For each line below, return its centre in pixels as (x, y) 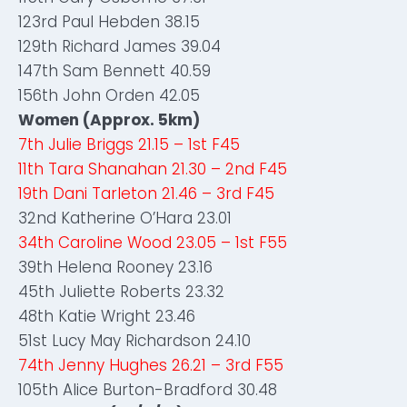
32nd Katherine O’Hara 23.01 (125, 218)
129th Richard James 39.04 (119, 46)
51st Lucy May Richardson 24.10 (134, 341)
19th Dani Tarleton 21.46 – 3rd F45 (146, 194)
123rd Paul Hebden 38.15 (109, 22)
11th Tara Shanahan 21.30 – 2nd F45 (153, 169)
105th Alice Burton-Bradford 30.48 (148, 390)
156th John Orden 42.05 (109, 95)
